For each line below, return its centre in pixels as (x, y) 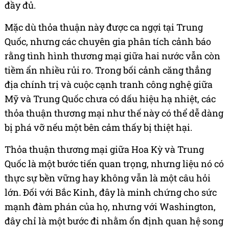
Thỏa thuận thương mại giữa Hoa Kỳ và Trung (104, 150)
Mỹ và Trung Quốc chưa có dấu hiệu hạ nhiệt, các (110, 99)
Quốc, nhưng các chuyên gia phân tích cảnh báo (108, 42)
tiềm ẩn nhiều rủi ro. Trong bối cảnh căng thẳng (108, 70)
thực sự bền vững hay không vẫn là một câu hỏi (108, 178)
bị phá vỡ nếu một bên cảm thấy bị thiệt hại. (98, 128)
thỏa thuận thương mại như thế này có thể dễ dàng (114, 113)
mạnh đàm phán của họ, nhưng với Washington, (110, 207)
